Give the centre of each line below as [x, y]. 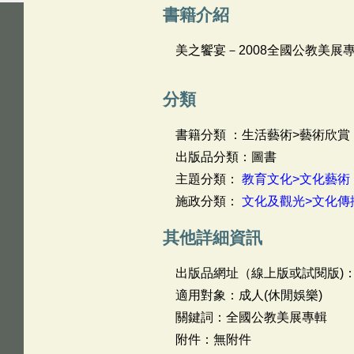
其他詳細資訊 [212, 237]
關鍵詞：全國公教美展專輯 [251, 317]
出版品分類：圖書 [226, 157]
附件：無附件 [213, 339]
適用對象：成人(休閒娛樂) [249, 295]
